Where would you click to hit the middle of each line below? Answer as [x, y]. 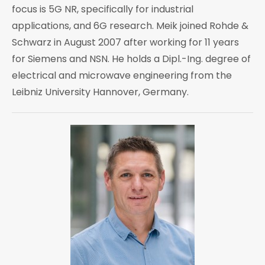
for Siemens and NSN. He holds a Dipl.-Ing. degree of [131, 59]
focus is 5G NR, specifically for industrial [103, 9]
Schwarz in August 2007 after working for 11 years [125, 43]
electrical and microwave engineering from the [122, 76]
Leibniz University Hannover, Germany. [100, 92]
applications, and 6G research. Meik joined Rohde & [130, 26]
